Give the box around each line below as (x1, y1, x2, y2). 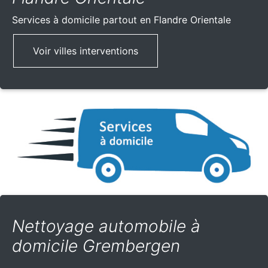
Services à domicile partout (12, 14, 140, 26)
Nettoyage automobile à (12, 216, 200, 237)
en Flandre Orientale (140, 14, 231, 26)
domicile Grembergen (12, 236, 180, 257)
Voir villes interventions (33, 45, 138, 57)
